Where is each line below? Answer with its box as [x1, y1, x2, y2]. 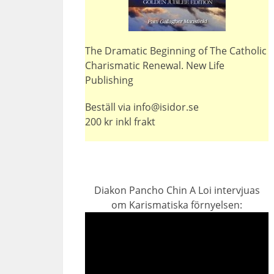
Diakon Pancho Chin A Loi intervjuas [94, 183, 260, 197]
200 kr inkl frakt [85, 115, 156, 128]
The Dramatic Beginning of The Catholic [85, 44, 267, 57]
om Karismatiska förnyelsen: [111, 198, 243, 212]
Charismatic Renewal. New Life [85, 59, 225, 72]
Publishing [85, 73, 134, 87]
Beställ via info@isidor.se [85, 100, 199, 114]
